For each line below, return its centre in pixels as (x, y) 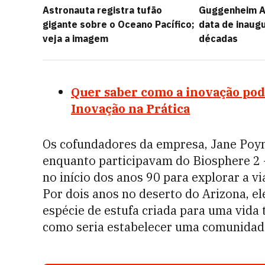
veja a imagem (75, 38)
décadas (218, 38)
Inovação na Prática (130, 109)
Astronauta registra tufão (102, 10)
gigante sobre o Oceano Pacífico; (119, 24)
